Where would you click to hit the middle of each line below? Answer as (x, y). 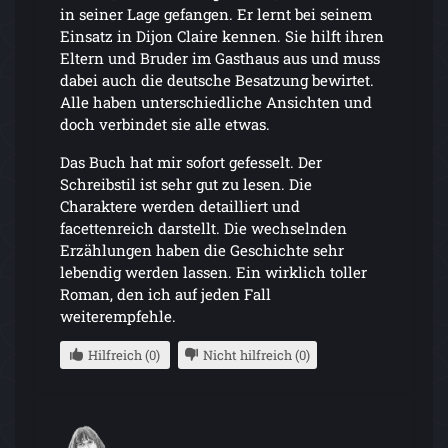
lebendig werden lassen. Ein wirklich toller (213, 271)
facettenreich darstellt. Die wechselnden (203, 227)
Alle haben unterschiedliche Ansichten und (216, 101)
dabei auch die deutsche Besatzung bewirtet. (217, 79)
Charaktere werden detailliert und (180, 205)
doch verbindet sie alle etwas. (165, 123)
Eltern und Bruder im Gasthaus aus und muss (220, 57)
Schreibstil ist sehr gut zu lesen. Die (186, 183)
